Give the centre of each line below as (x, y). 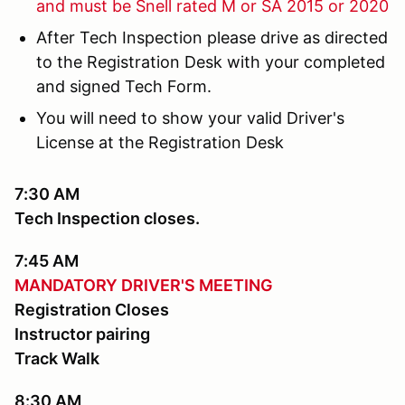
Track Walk (57, 359)
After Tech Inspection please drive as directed (212, 38)
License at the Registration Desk (160, 143)
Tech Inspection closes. (107, 219)
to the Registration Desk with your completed (211, 62)
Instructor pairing (82, 334)
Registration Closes (92, 310)
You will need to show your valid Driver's (190, 118)
